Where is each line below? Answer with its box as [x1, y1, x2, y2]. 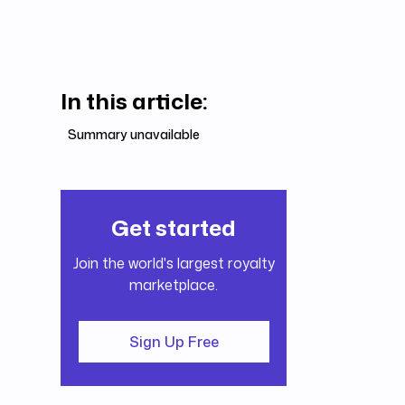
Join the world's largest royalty [72, 253, 275, 274]
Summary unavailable [68, 125, 201, 143]
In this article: [61, 86, 208, 118]
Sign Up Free [128, 332, 219, 353]
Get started [111, 212, 237, 244]
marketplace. [129, 275, 219, 296]
